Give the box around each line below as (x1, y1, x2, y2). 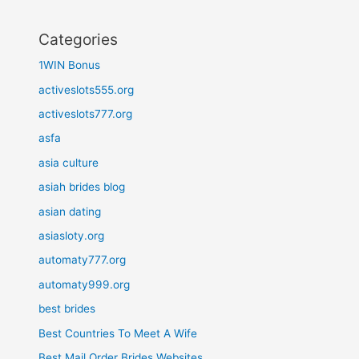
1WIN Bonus (38, 58, 101, 72)
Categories (38, 30, 119, 50)
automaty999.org (38, 277, 131, 291)
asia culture (38, 155, 99, 169)
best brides (38, 302, 96, 316)
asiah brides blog (38, 180, 126, 194)
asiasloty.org (38, 229, 105, 243)
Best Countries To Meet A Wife (38, 326, 198, 340)
